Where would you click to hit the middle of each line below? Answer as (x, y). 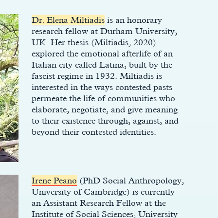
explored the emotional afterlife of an (102, 53)
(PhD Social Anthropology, (130, 180)
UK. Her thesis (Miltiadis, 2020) (94, 42)
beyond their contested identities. (94, 132)
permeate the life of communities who (103, 98)
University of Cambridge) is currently (103, 191)
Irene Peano (54, 180)
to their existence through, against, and (105, 120)
